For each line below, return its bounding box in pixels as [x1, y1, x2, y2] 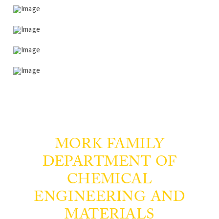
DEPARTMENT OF [42, 154, 177, 170]
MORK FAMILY [54, 137, 165, 153]
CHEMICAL [66, 172, 153, 188]
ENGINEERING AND [34, 190, 185, 205]
